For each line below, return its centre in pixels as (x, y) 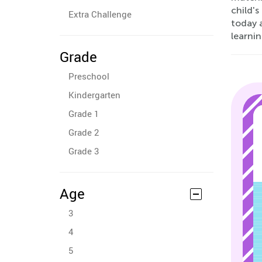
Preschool (89, 76)
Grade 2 (84, 132)
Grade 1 (84, 113)
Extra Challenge (100, 14)
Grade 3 (84, 151)
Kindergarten (94, 95)
